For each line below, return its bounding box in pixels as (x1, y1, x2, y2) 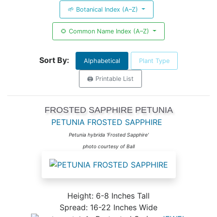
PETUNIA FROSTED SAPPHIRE (51, 117, 162, 127)
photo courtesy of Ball (82, 143, 135, 149)
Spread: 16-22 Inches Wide (60, 202, 157, 212)
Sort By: (39, 55, 69, 65)
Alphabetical (84, 57, 120, 64)
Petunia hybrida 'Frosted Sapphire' (68, 131, 149, 138)
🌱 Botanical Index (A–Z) (68, 5, 140, 13)
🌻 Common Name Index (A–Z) (61, 27, 152, 35)
